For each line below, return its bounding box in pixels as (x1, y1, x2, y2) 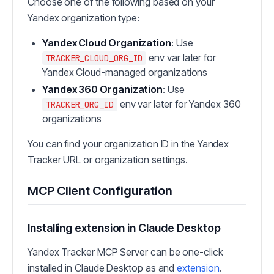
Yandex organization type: (28, 12, 139, 24)
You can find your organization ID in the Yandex (28, 138, 229, 150)
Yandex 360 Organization (42, 83, 163, 96)
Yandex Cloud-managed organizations (42, 66, 208, 79)
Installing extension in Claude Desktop (28, 221, 221, 235)
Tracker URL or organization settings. (28, 154, 188, 166)
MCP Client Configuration (28, 183, 173, 199)
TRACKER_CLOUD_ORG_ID (46, 53, 143, 64)
